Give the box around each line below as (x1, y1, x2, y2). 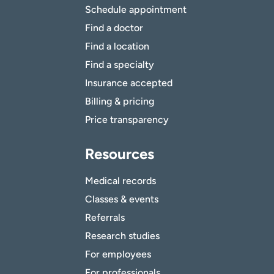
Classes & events (85, 193, 158, 206)
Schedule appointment (85, 4, 187, 16)
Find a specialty (85, 59, 154, 71)
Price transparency (85, 114, 169, 126)
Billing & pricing (85, 95, 154, 108)
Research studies (85, 230, 160, 242)
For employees (85, 248, 151, 261)
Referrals (85, 212, 125, 224)
